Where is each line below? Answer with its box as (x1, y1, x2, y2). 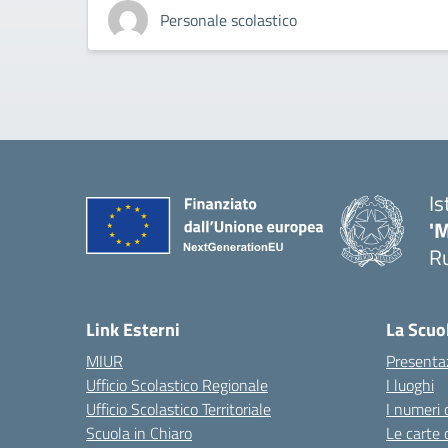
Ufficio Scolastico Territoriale (86, 397, 271, 422)
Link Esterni (86, 316, 180, 344)
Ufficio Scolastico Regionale (86, 373, 268, 398)
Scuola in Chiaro (86, 421, 192, 446)
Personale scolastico (160, 8, 297, 33)
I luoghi (386, 373, 434, 398)
